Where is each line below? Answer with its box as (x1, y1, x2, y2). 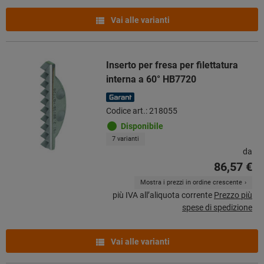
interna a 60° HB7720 (106, 73, 196, 85)
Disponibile (121, 121, 163, 131)
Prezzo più (214, 190, 252, 200)
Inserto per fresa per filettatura (106, 59, 238, 71)
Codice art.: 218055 (106, 105, 177, 115)
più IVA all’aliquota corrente (113, 190, 212, 200)
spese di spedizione (182, 202, 252, 212)
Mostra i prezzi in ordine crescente (140, 178, 242, 186)
